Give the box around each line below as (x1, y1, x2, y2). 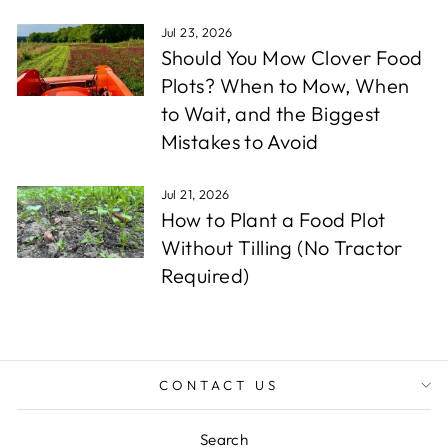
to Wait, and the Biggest (160, 101, 381, 127)
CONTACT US (159, 377, 279, 394)
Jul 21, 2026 (160, 186, 230, 203)
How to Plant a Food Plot (160, 207, 386, 233)
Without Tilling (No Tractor (160, 235, 403, 261)
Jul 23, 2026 (160, 24, 233, 41)
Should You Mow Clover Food (160, 45, 423, 71)
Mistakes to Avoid (160, 129, 319, 155)
